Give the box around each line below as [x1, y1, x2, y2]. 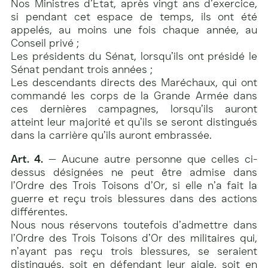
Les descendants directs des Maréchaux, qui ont [11, 75, 257, 89]
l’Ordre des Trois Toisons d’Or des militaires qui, [11, 231, 257, 245]
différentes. [11, 205, 68, 218]
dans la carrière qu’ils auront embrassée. [11, 128, 212, 142]
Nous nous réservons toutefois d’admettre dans [11, 218, 257, 232]
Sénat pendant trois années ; [11, 62, 153, 76]
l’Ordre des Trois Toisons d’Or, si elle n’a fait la [11, 178, 257, 192]
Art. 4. [11, 152, 43, 166]
